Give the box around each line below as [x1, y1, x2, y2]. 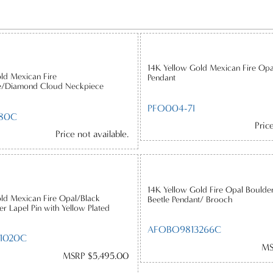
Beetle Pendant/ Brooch [147, 194, 233, 205]
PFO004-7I [147, 102, 196, 114]
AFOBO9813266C [147, 224, 222, 236]
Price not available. [55, 129, 129, 140]
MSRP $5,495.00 [62, 250, 129, 261]
